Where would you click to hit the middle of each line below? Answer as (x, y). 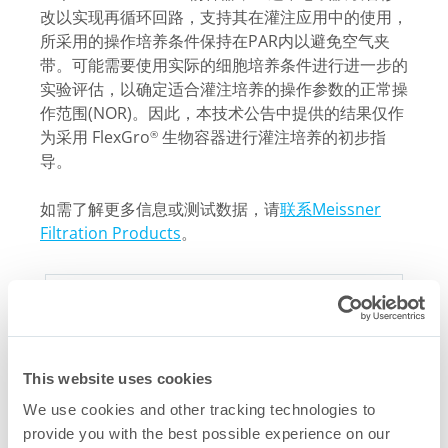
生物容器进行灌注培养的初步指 (272, 137)
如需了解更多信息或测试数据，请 (160, 209)
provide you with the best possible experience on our (206, 433)
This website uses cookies (118, 378)
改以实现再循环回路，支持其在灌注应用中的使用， (224, 17)
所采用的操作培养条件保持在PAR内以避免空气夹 (215, 41)
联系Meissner (330, 209)
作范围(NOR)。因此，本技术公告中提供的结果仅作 (222, 113)
